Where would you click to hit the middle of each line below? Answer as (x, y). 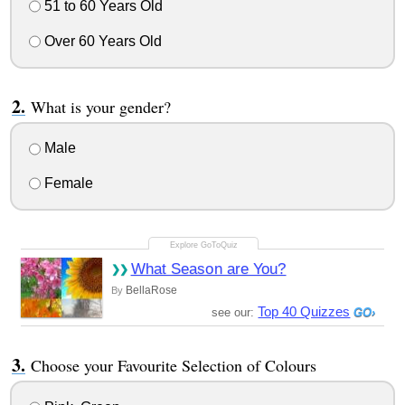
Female (66, 184)
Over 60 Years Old (101, 41)
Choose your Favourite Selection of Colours (173, 366)
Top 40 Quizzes (304, 312)
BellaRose (151, 291)
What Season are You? (208, 269)
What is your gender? (100, 106)
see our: (235, 313)
